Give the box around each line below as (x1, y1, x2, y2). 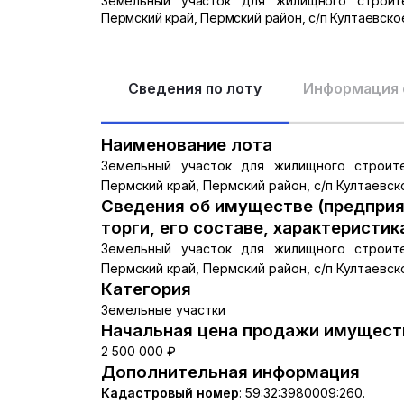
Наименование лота (101, 134, 272, 156)
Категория (101, 279, 191, 300)
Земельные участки (101, 302, 225, 318)
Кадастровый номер (101, 385, 239, 401)
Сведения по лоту (128, 79, 262, 97)
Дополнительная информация (101, 362, 360, 383)
